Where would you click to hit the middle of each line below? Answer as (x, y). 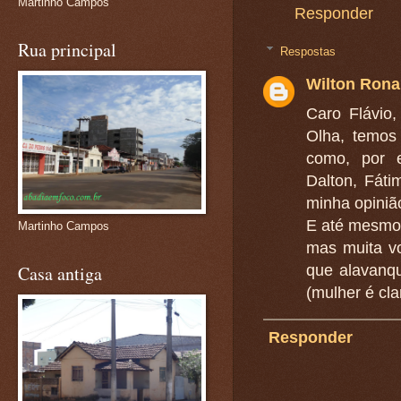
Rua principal (67, 50)
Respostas (307, 51)
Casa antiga (60, 273)
